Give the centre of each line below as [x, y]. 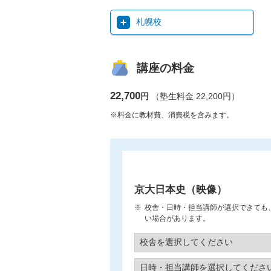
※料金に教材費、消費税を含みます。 [172, 115]
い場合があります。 [177, 219]
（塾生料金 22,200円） [195, 96]
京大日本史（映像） [181, 190]
